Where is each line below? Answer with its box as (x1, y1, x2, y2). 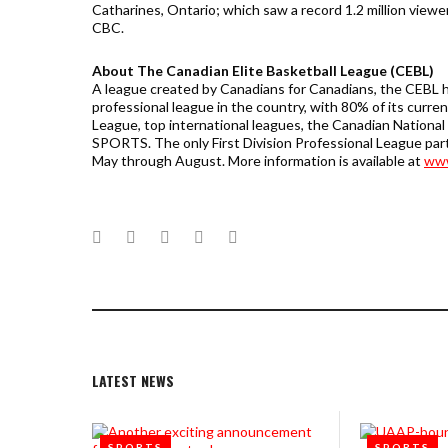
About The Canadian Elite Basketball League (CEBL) (92, 62, 434, 79)
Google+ (169, 226, 230, 245)
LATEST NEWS (92, 370, 174, 391)
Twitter (135, 226, 187, 245)
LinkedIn (203, 226, 262, 245)
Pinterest (237, 226, 300, 245)
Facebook (101, 226, 171, 245)
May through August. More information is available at (92, 152, 424, 169)
